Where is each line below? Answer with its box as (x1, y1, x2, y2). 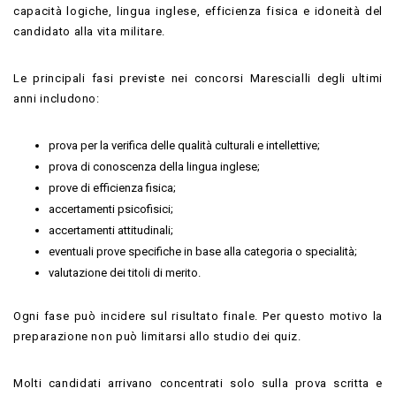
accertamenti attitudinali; (49, 223, 173, 237)
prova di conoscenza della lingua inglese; (49, 159, 260, 173)
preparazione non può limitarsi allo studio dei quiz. (13, 329, 301, 343)
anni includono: (13, 91, 100, 105)
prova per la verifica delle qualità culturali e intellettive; (49, 138, 320, 152)
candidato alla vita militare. (13, 24, 165, 38)
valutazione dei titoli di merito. (49, 265, 201, 279)
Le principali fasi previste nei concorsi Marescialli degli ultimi (13, 71, 383, 85)
